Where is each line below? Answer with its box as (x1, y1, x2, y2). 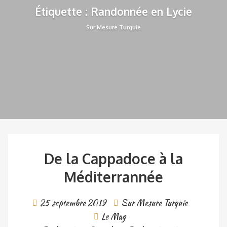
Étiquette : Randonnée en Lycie (35, 5, 192, 18)
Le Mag (101, 211, 126, 222)
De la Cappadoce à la (44, 149, 183, 168)
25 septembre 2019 (40, 197, 106, 209)
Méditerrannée (64, 168, 163, 186)
